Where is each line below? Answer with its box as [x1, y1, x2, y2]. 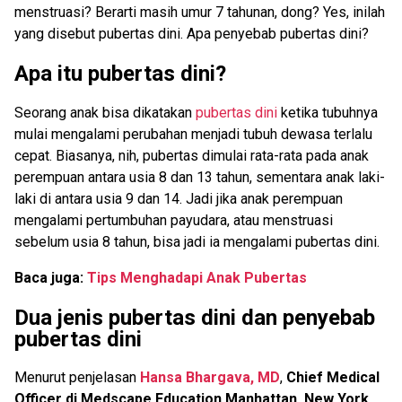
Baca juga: [14, 268, 87, 286]
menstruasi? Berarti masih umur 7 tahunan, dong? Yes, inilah [14, 3, 385, 21]
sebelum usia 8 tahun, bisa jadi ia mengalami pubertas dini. [14, 232, 380, 250]
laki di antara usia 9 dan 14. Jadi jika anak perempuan [14, 189, 343, 207]
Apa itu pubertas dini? [14, 60, 226, 86]
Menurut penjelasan [14, 369, 140, 387]
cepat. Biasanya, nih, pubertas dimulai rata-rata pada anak [14, 146, 369, 164]
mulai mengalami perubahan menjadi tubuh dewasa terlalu [14, 125, 372, 143]
